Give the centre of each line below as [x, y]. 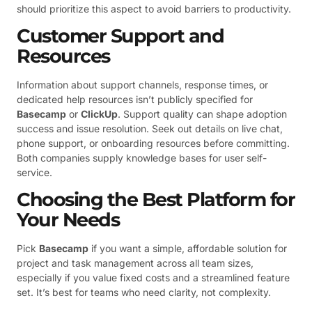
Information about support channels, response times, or [142, 84]
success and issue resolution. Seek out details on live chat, [150, 128]
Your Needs [68, 220]
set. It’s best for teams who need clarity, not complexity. [144, 292]
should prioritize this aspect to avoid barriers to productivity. [154, 8]
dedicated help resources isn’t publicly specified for [135, 99]
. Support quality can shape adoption [202, 114]
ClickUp [99, 114]
